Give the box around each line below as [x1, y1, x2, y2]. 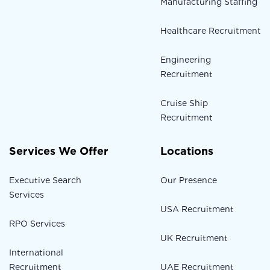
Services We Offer [9, 145, 108, 158]
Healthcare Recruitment [160, 26, 261, 36]
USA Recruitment [160, 204, 234, 215]
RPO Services [9, 219, 65, 229]
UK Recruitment [160, 233, 228, 243]
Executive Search [9, 175, 81, 186]
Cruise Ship [160, 98, 208, 108]
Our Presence [160, 175, 217, 186]
